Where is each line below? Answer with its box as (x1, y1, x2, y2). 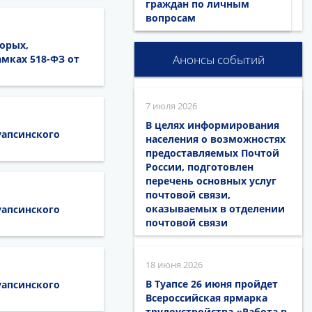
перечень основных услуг (146, 174, 277, 187)
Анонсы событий (172, 52, 265, 68)
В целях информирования (146, 118, 280, 132)
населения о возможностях (146, 132, 286, 146)
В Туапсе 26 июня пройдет (146, 277, 279, 290)
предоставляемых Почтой (146, 146, 280, 159)
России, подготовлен (146, 160, 254, 173)
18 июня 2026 (146, 258, 203, 271)
